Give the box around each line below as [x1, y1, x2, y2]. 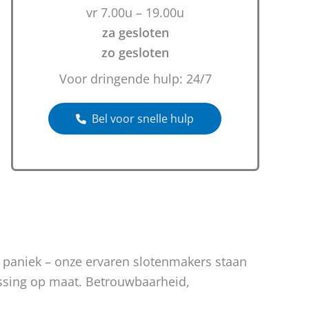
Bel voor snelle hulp [92, 111, 194, 126]
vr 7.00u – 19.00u [86, 4, 184, 21]
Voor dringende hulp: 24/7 [59, 70, 212, 87]
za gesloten [101, 24, 169, 41]
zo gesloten [101, 44, 169, 61]
